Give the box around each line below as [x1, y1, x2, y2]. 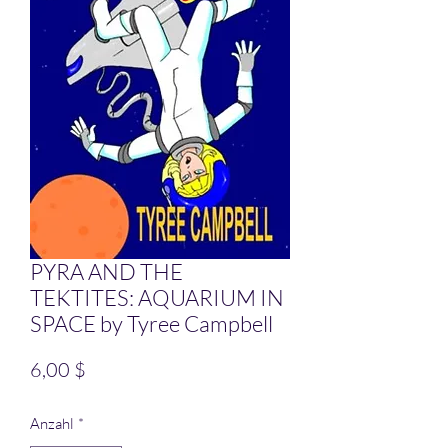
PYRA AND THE [30, 258, 183, 286]
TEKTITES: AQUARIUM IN [30, 284, 284, 312]
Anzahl [30, 414, 74, 434]
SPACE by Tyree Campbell [30, 310, 273, 338]
